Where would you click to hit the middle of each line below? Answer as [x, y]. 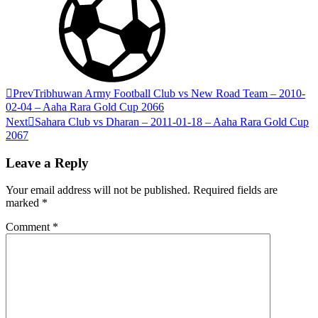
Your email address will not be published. [98, 190]
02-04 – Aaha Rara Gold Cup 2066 [85, 107]
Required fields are [235, 190]
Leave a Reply [47, 163]
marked [24, 203]
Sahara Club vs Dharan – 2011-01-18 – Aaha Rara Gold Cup [172, 122]
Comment [29, 227]
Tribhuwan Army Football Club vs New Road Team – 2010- [169, 93]
